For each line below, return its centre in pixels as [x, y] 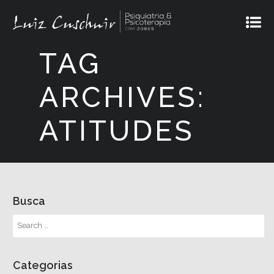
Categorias [43, 265]
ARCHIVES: [122, 98]
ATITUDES [117, 131]
